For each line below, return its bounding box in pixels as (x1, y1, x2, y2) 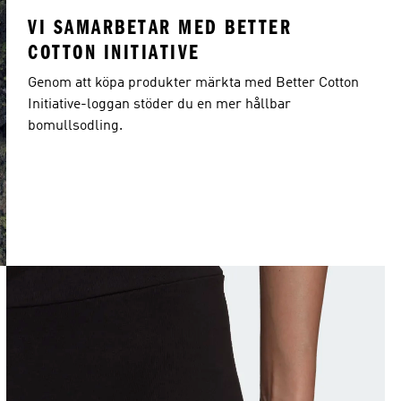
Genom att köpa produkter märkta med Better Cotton (28, 76, 359, 90)
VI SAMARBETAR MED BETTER (28, 15, 292, 39)
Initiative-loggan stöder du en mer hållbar (28, 98, 291, 112)
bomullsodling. (28, 119, 123, 133)
